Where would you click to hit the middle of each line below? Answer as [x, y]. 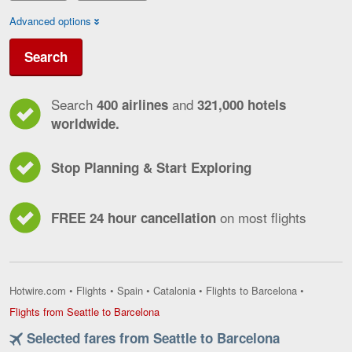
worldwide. [85, 123]
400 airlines [132, 104]
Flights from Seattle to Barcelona [84, 312]
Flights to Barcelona [251, 291]
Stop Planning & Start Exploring [151, 167]
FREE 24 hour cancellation [136, 218]
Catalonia [174, 291]
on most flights [263, 217]
